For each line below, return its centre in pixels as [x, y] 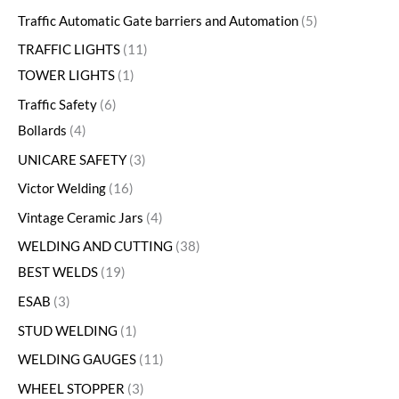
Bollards [42, 130]
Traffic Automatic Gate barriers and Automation [158, 20]
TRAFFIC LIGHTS [69, 50]
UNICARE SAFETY [72, 159]
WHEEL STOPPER [71, 389]
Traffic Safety [57, 104]
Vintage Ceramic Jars [81, 217]
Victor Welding [62, 189]
